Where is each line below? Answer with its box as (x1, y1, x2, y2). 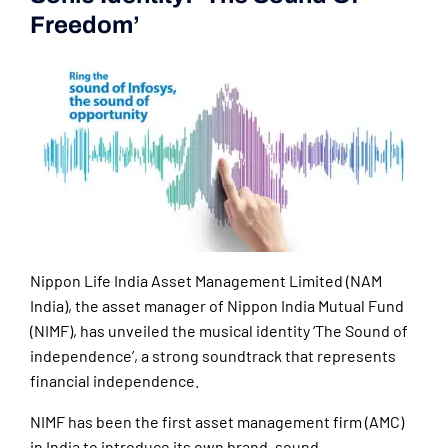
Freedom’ (30, 12, 140, 39)
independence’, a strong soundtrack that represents (30, 346, 396, 366)
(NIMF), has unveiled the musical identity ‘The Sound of (30, 321, 408, 341)
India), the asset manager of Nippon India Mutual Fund (30, 296, 404, 316)
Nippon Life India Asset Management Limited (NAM (30, 271, 382, 291)
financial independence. (30, 371, 199, 391)
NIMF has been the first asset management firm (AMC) (30, 412, 404, 432)
